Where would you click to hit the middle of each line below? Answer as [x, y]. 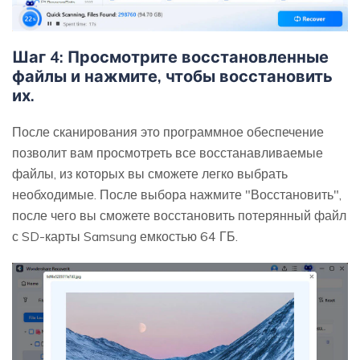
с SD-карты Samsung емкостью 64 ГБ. [125, 236]
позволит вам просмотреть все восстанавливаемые [168, 152]
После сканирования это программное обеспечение [168, 131]
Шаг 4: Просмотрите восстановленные [170, 56]
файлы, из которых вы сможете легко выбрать [150, 173]
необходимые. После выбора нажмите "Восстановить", [177, 194]
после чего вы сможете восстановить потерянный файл [179, 215]
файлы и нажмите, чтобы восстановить [172, 76]
